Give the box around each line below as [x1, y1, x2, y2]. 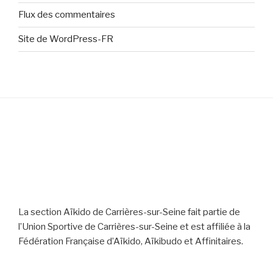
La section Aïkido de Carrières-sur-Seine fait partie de [18, 207, 240, 218]
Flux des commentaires [18, 9, 115, 20]
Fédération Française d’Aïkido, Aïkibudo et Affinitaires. [18, 236, 243, 247]
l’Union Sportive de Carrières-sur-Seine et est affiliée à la [18, 221, 250, 232]
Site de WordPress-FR [18, 34, 113, 44]
